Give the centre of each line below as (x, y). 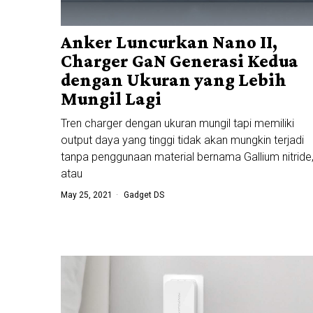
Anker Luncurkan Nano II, (169, 42)
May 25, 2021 (87, 195)
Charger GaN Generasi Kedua (180, 61)
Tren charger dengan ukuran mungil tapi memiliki (177, 123)
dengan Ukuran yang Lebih (174, 80)
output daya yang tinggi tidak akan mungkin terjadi (182, 140)
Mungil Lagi (111, 99)
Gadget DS (144, 195)
